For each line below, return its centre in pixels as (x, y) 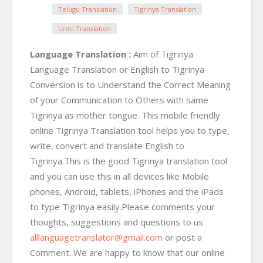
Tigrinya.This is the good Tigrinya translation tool (129, 161)
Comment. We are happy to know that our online (127, 252)
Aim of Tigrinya (162, 54)
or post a (182, 237)
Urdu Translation (84, 28)
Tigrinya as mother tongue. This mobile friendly (125, 115)
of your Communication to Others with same (119, 100)
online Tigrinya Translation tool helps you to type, (130, 130)
